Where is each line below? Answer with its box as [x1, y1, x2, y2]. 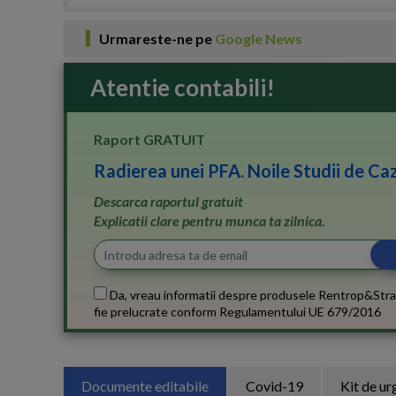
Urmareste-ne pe [99, 30, 215, 47]
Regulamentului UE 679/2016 [219, 304, 381, 319]
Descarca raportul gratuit [94, 193, 243, 209]
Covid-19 [246, 377, 303, 394]
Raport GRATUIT [94, 131, 205, 148]
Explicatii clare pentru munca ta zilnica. [94, 212, 325, 229]
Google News [215, 30, 302, 47]
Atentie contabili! [90, 73, 275, 102]
